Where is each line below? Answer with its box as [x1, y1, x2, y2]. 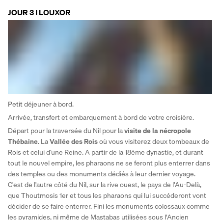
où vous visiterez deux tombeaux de [98, 136, 209, 147]
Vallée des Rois [50, 136, 98, 147]
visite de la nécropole [124, 125, 191, 136]
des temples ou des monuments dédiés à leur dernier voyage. [8, 168, 197, 179]
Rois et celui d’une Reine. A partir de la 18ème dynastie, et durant [8, 146, 203, 158]
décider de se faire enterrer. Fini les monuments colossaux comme [8, 200, 210, 212]
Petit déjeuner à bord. [8, 98, 75, 110]
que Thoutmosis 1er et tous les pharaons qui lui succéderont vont [8, 190, 206, 201]
